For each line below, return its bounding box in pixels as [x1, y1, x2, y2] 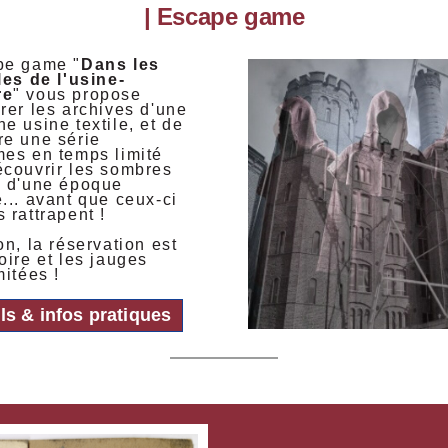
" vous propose [13, 86, 142, 103]
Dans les [81, 56, 160, 73]
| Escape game [143, 3, 305, 30]
